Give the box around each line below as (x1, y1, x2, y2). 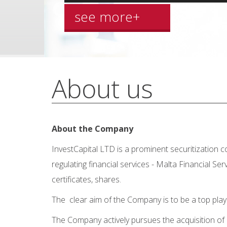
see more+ (74, 8, 140, 26)
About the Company (52, 123, 133, 134)
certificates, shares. (52, 174, 121, 185)
